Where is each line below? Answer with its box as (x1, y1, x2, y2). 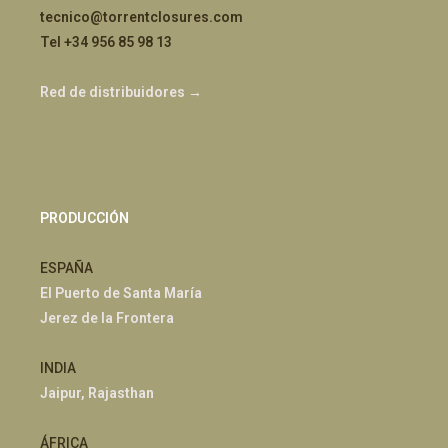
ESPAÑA (40, 260, 93, 277)
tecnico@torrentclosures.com (40, 9, 243, 26)
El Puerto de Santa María (40, 285, 202, 302)
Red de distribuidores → (40, 84, 202, 101)
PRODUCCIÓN (40, 210, 129, 227)
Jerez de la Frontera (40, 310, 174, 327)
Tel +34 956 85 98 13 (40, 34, 172, 51)
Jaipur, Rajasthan (40, 385, 154, 402)
